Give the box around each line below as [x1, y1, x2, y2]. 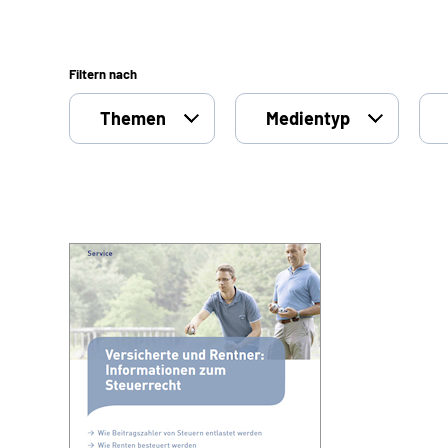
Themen [100, 107, 166, 129]
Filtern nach [69, 66, 137, 82]
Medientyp [266, 107, 350, 129]
